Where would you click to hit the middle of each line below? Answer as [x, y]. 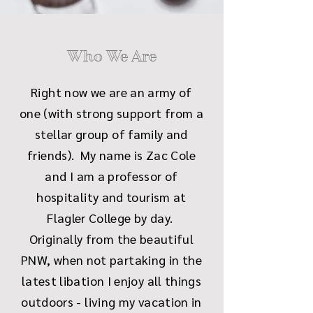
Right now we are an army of [111, 92]
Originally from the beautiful [111, 239]
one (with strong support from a [111, 113]
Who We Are [112, 57]
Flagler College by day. [111, 218]
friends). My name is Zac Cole [111, 155]
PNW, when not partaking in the [111, 260]
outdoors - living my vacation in [111, 302]
